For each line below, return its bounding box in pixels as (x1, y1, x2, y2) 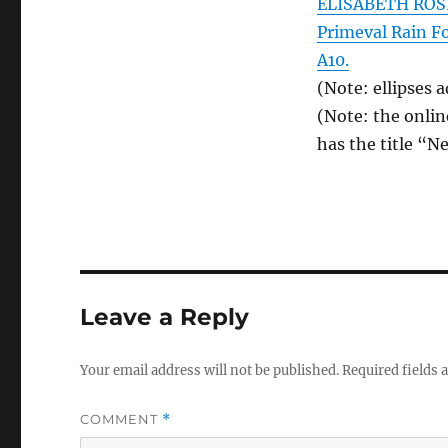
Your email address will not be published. (80, 362, 340, 380)
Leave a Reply (80, 303, 250, 332)
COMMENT (80, 411, 163, 428)
